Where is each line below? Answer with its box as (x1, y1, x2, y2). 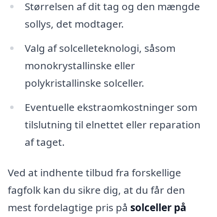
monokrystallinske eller (24, 58, 135, 72)
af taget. (24, 135, 65, 149)
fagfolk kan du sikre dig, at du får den (8, 183, 185, 197)
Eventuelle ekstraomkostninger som (24, 100, 197, 114)
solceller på (130, 201, 186, 215)
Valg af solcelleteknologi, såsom (24, 41, 175, 55)
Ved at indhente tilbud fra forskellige (8, 166, 181, 180)
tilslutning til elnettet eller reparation (24, 117, 201, 131)
